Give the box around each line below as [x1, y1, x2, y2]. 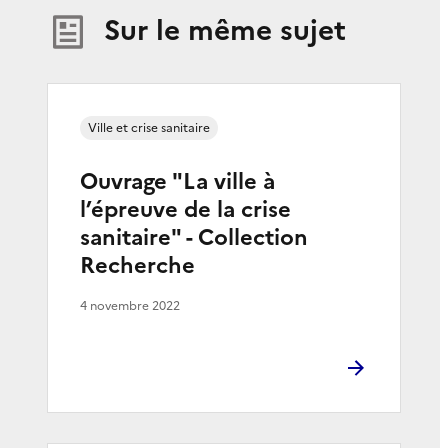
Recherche [80, 248, 195, 282]
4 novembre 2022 [80, 296, 180, 315]
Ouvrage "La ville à [80, 164, 275, 198]
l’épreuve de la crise [80, 192, 291, 226]
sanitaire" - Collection [80, 220, 308, 254]
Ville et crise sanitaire [88, 118, 210, 137]
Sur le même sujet [104, 8, 346, 51]
